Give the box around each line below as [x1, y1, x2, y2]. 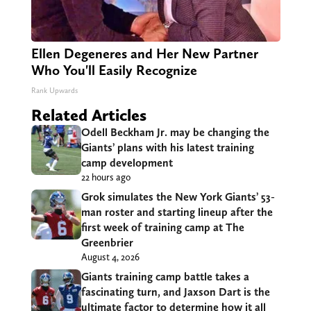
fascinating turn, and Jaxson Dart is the [81, 285, 270, 299]
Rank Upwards [31, 85, 78, 95]
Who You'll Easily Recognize [31, 61, 197, 78]
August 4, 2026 [81, 251, 140, 262]
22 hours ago [81, 171, 131, 183]
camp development [81, 155, 173, 169]
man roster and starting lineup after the [81, 205, 273, 219]
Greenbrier [81, 235, 133, 249]
